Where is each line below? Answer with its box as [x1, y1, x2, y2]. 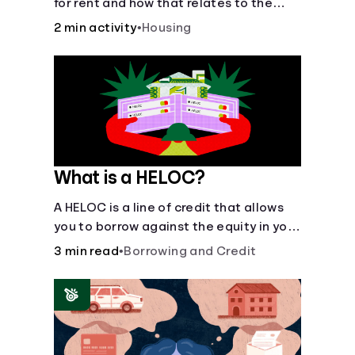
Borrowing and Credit [124, 245, 257, 258]
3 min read [54, 245, 119, 258]
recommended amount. [54, 16, 199, 29]
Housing [142, 21, 192, 34]
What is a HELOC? [54, 168, 206, 187]
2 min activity [54, 21, 137, 34]
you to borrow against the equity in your [54, 220, 300, 233]
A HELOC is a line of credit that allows [54, 201, 284, 214]
